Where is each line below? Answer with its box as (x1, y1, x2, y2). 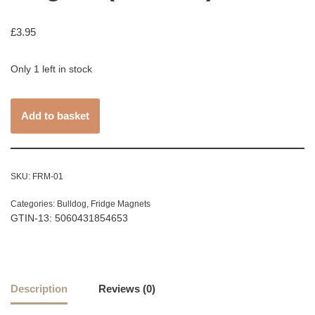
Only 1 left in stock (11, 64, 92, 75)
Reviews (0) (98, 282, 155, 295)
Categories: (11, 199, 57, 210)
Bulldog (57, 199, 86, 210)
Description (11, 282, 67, 295)
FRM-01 (32, 172, 63, 182)
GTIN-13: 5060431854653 (11, 213, 128, 224)
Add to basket (21, 110, 89, 122)
